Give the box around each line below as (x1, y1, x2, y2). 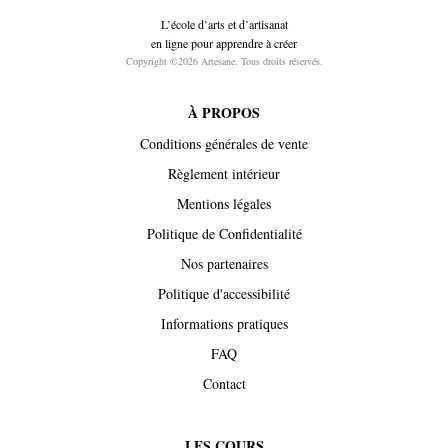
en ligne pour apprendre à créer (151, 34, 297, 51)
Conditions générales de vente (140, 133, 308, 153)
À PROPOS (188, 101, 260, 123)
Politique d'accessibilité (158, 283, 290, 303)
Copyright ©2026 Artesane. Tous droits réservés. (125, 53, 323, 68)
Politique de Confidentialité (146, 223, 302, 243)
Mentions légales (177, 193, 271, 213)
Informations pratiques (160, 313, 288, 333)
